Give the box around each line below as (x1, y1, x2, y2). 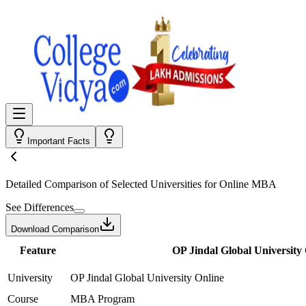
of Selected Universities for (97, 178, 219, 190)
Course (8, 293, 38, 305)
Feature (19, 245, 56, 256)
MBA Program (70, 293, 135, 305)
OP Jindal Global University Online (70, 272, 224, 283)
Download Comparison (11, 224, 99, 234)
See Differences (5, 201, 74, 213)
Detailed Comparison (5, 178, 97, 190)
